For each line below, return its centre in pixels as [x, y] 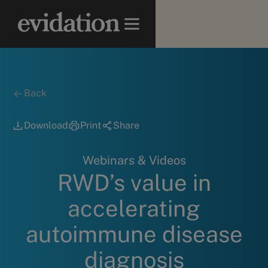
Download [46, 125]
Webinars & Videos [134, 160]
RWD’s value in [134, 183]
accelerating [134, 208]
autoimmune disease [134, 234]
